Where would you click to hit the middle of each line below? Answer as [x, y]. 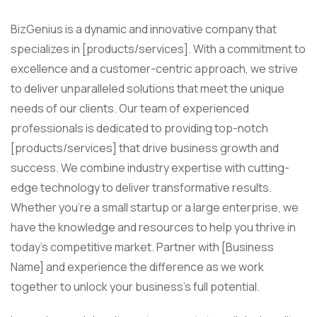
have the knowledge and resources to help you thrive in [153, 227]
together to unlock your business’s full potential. [135, 286]
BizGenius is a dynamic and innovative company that [144, 29]
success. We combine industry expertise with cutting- [150, 167]
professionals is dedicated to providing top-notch [139, 128]
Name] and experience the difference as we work [137, 266]
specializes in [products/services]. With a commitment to [158, 48]
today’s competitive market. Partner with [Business [142, 247]
